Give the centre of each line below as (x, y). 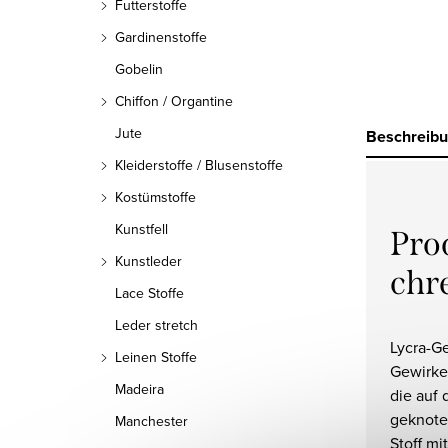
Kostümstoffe (155, 197)
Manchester (151, 421)
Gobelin (139, 69)
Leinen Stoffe (156, 357)
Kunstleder (148, 261)
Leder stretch (156, 325)
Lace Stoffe (149, 293)
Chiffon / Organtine (174, 101)
